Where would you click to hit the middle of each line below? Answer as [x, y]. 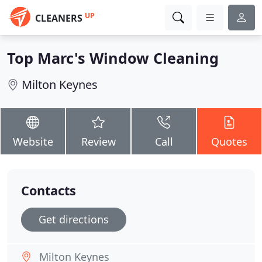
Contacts [49, 190]
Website [33, 142]
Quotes [229, 142]
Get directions [74, 219]
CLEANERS [59, 18]
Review [98, 142]
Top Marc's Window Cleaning [113, 58]
